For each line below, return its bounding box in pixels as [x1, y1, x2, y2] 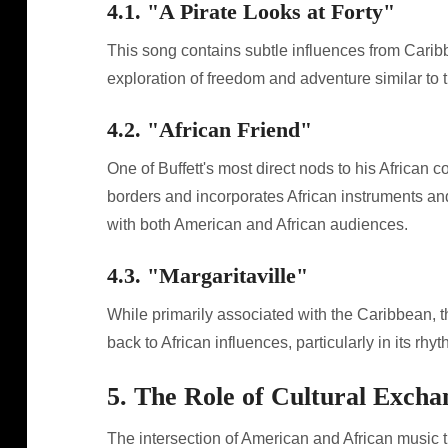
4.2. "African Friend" [106, 117, 312, 142]
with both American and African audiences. [106, 216, 408, 233]
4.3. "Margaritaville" [106, 263, 308, 288]
